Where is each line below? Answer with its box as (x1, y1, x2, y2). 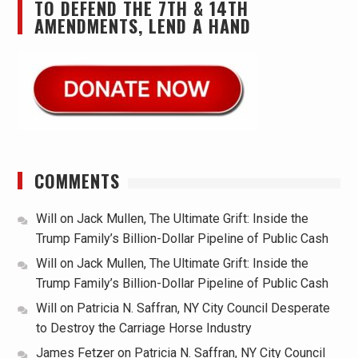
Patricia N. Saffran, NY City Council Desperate (76, 300, 330, 316)
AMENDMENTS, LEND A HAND (34, 12, 251, 38)
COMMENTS (34, 167, 120, 193)
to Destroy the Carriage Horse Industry (35, 320, 252, 336)
